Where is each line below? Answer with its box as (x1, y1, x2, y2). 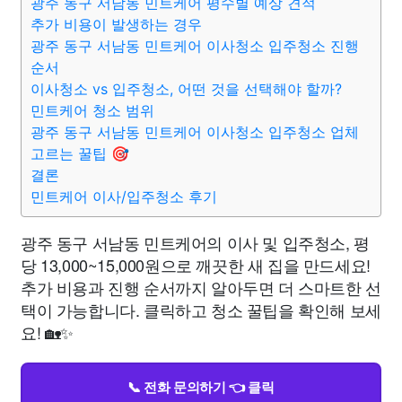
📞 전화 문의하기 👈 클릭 (127, 377, 275, 397)
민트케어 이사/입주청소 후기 (31, 188, 217, 205)
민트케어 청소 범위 (31, 101, 154, 119)
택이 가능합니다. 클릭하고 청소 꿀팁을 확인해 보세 (21, 298, 381, 321)
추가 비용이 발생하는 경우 (31, 15, 202, 33)
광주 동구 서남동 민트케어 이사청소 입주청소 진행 (31, 37, 359, 55)
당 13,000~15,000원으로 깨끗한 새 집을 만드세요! (21, 253, 371, 276)
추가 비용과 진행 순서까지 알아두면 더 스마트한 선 (21, 275, 381, 299)
